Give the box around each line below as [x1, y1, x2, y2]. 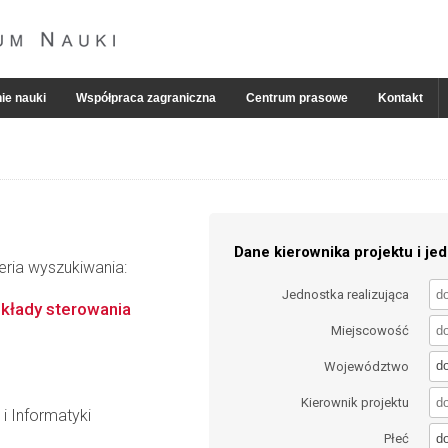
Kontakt [378, 91, 423, 105]
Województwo [324, 358, 410, 374]
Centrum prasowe [246, 91, 348, 105]
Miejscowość [331, 322, 410, 338]
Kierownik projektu [301, 395, 410, 411]
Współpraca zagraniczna [76, 91, 216, 105]
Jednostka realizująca [282, 286, 410, 302]
